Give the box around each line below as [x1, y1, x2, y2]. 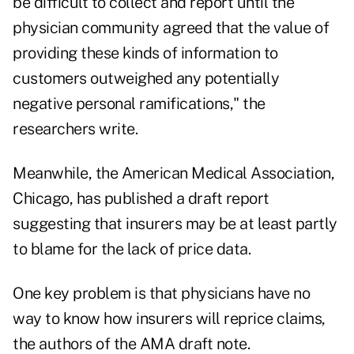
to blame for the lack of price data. [13, 239, 250, 259]
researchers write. [13, 119, 137, 139]
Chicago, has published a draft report [13, 189, 269, 209]
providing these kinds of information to [13, 43, 278, 63]
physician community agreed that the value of [13, 18, 329, 38]
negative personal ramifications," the [13, 94, 265, 114]
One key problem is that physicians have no [13, 284, 310, 303]
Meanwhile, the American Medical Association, [13, 164, 334, 183]
